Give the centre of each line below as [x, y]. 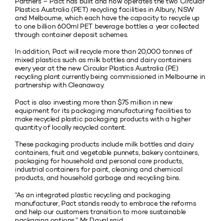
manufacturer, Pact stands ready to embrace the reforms [106, 203]
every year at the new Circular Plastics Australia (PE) [97, 69]
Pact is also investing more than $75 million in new [94, 102]
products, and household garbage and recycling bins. [98, 178]
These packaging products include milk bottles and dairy [104, 145]
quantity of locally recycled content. [71, 127]
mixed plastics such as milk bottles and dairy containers [103, 60]
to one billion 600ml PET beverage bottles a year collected [107, 26]
